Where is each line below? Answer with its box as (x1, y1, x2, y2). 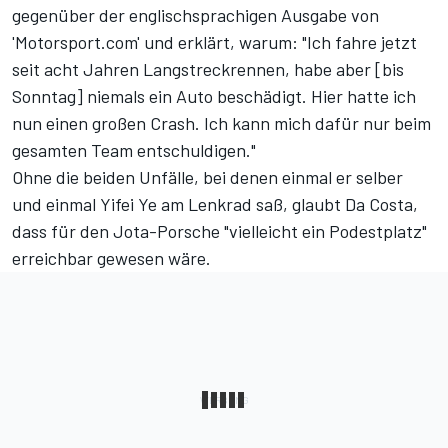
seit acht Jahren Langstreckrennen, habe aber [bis (12, 57, 404, 80)
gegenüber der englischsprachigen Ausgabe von (12, 3, 379, 26)
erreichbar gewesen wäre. (12, 246, 211, 269)
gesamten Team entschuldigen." (12, 138, 256, 161)
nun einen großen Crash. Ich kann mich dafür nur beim (12, 111, 431, 134)
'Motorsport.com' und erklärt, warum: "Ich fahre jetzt (12, 30, 417, 53)
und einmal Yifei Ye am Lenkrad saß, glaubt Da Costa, (12, 192, 418, 215)
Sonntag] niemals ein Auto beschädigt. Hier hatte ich (12, 84, 416, 107)
